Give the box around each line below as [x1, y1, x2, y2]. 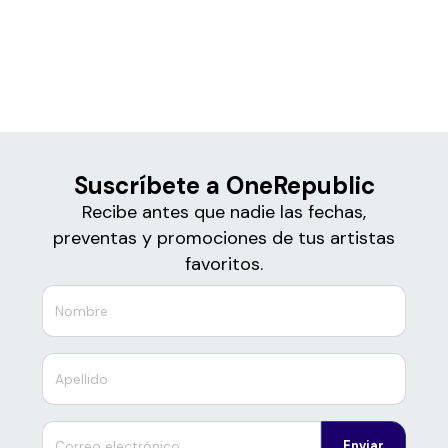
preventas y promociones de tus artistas [53, 226, 395, 251]
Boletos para [168, 6, 280, 36]
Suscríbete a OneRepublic [73, 170, 375, 202]
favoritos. [185, 252, 263, 277]
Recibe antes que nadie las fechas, [82, 200, 366, 225]
